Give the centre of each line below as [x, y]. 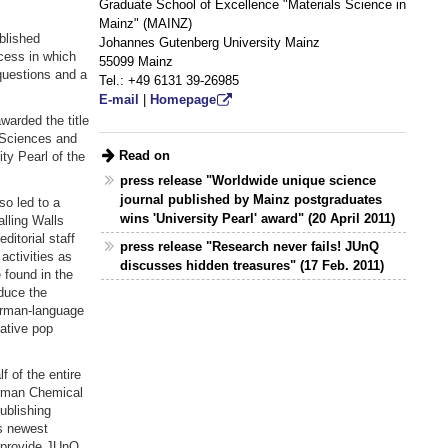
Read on [144, 155]
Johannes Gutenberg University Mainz [209, 43]
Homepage [182, 100]
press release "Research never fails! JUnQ [250, 247]
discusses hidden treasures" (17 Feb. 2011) [252, 266]
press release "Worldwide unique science [248, 181]
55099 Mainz [135, 62]
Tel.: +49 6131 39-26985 [168, 81]
